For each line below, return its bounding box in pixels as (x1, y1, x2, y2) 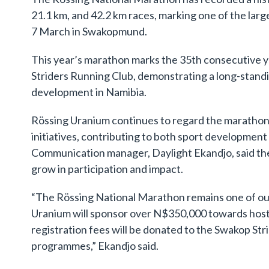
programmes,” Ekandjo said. (31, 239, 159, 253)
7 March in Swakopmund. (31, 25, 147, 38)
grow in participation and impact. (31, 162, 183, 176)
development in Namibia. (31, 85, 147, 99)
